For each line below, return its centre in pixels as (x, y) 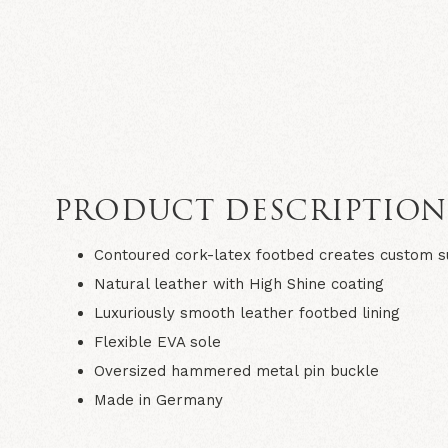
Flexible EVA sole (157, 341)
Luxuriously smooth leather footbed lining (246, 312)
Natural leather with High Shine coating (238, 283)
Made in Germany (158, 399)
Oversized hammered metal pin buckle (236, 370)
